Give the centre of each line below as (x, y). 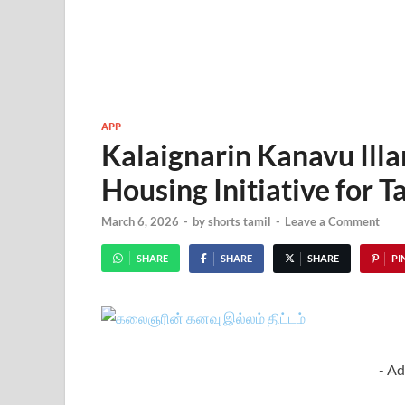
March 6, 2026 (140, 222)
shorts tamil (240, 222)
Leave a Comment (332, 222)
